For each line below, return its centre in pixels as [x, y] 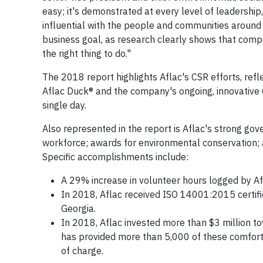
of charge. [82, 251]
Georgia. [78, 208]
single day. [64, 105]
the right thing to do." [87, 53]
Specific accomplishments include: [115, 157]
